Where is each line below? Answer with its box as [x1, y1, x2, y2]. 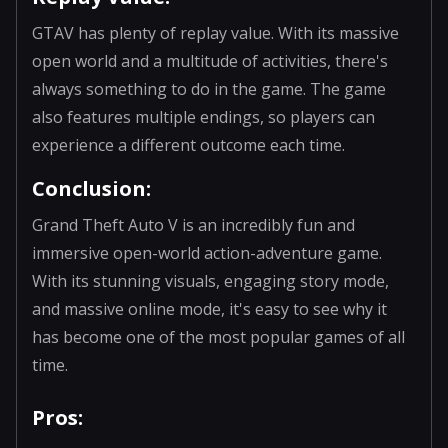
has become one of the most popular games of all [32, 325, 405, 348]
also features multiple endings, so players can [32, 105, 375, 128]
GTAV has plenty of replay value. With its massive [32, 21, 399, 44]
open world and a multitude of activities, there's [32, 49, 388, 72]
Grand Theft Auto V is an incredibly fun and [32, 213, 355, 236]
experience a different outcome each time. [32, 133, 345, 156]
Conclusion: [32, 174, 151, 202]
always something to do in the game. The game [32, 77, 386, 100]
